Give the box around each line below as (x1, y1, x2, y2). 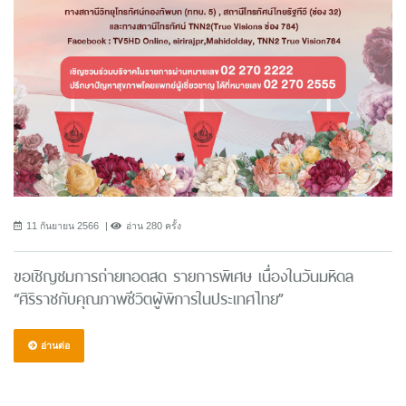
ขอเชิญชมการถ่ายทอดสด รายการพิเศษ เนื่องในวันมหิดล (14, 263, 353, 289)
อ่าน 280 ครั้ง (126, 219, 181, 231)
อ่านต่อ (38, 339, 70, 351)
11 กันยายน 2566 (26, 219, 99, 231)
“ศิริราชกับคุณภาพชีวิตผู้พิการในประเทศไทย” (14, 285, 284, 312)
